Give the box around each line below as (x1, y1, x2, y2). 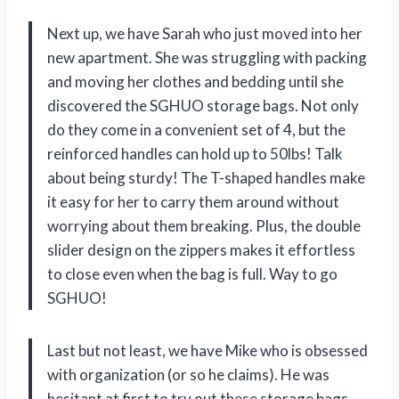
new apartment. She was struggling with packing (47, 47, 367, 67)
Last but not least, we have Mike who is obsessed (47, 340, 368, 360)
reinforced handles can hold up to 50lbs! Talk (47, 143, 343, 163)
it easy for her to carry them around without (47, 191, 339, 211)
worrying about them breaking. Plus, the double (47, 216, 361, 235)
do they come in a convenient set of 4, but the (47, 119, 346, 139)
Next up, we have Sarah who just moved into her (47, 23, 362, 43)
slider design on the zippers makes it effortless (47, 240, 355, 259)
